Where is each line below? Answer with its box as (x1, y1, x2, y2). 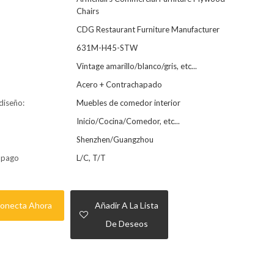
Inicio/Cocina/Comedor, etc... (76, 116, 180, 126)
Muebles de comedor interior (76, 97, 180, 108)
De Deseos (105, 218, 148, 229)
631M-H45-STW (76, 42, 138, 53)
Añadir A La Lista (95, 200, 159, 211)
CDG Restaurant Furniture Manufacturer (76, 24, 220, 34)
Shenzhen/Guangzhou (76, 134, 154, 144)
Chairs (76, 6, 99, 16)
